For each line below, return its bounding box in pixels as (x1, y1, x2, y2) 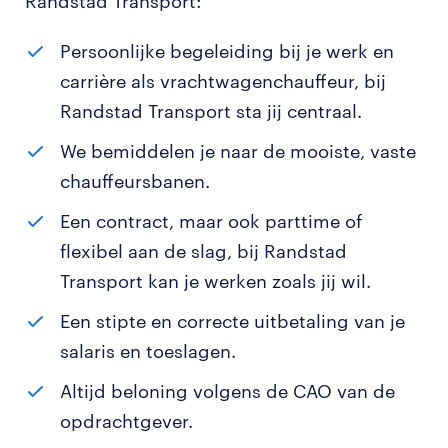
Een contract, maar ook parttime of (60, 210, 362, 232)
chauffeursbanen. (60, 170, 210, 192)
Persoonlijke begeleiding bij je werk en (60, 40, 394, 62)
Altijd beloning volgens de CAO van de (60, 380, 395, 402)
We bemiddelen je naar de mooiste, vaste (60, 140, 416, 162)
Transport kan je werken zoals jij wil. (60, 270, 371, 292)
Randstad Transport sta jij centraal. (60, 100, 362, 122)
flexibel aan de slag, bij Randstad (60, 240, 347, 262)
